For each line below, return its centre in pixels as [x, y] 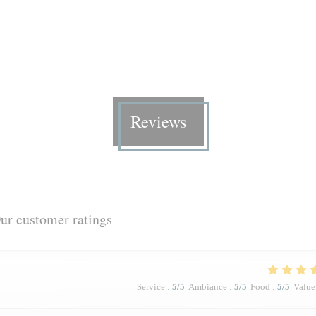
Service [151, 287]
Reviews [158, 121]
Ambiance [208, 287]
